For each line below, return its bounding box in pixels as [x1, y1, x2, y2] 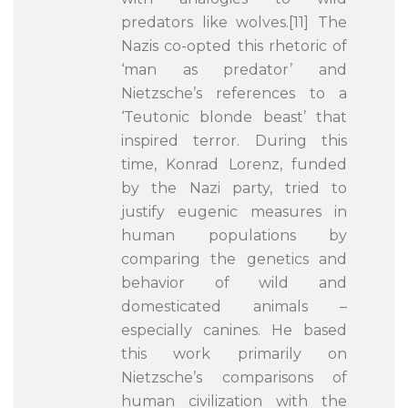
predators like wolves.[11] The [121, 14, 347, 31]
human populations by [121, 227, 347, 244]
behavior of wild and [121, 274, 347, 291]
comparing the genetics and [121, 250, 347, 268]
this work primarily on [121, 345, 347, 362]
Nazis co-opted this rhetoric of [121, 37, 347, 55]
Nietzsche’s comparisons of [121, 369, 347, 386]
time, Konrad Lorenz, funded [121, 156, 347, 173]
